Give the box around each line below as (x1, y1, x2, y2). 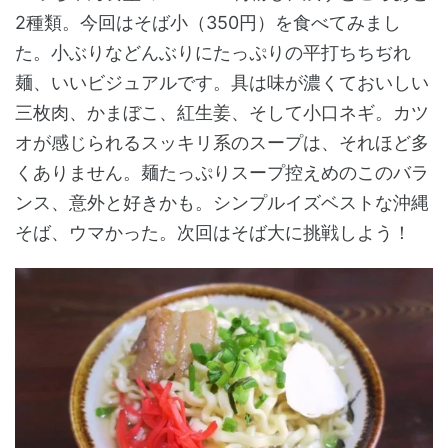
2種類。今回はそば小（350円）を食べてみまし (15, 11, 401, 33)
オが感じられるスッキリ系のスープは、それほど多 (15, 131, 429, 153)
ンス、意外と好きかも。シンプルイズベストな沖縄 (15, 191, 429, 213)
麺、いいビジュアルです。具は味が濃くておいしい (15, 71, 429, 93)
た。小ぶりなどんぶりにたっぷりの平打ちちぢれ (15, 41, 411, 63)
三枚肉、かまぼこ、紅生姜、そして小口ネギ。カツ (15, 101, 429, 123)
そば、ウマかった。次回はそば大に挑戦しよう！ (15, 221, 411, 243)
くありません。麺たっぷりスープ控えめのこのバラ (15, 161, 429, 183)
